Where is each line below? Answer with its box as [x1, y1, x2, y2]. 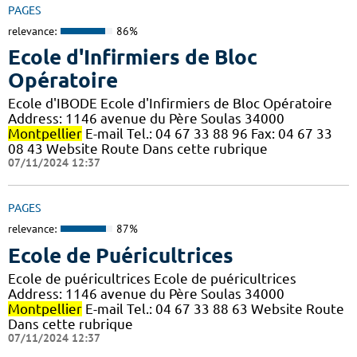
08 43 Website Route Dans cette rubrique [8, 141, 268, 157]
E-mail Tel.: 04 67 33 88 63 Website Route [82, 300, 344, 316]
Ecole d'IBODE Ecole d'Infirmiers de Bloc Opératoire [8, 96, 332, 112]
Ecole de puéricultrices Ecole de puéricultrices [8, 270, 296, 286]
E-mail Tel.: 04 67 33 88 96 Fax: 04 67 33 [82, 126, 332, 142]
